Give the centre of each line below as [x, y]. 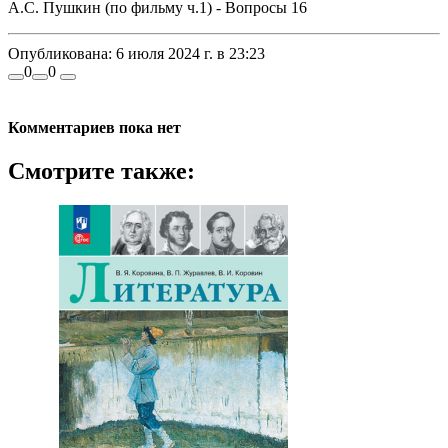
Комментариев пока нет [94, 127]
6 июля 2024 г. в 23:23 [188, 54]
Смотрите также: [101, 170]
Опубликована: [60, 54]
